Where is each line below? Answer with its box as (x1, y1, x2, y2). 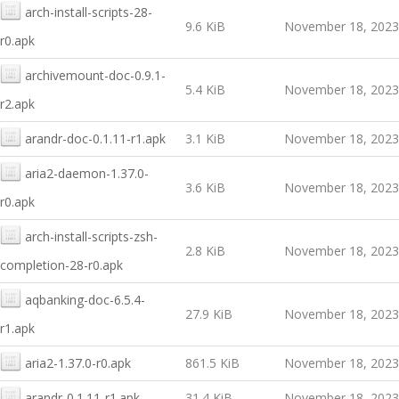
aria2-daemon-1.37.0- (25, 165, 149, 182)
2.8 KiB (185, 242, 225, 259)
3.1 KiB (185, 130, 225, 147)
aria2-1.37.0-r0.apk (25, 354, 131, 371)
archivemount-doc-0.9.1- (25, 67, 166, 84)
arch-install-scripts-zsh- (25, 228, 158, 245)
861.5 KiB (185, 354, 240, 371)
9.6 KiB (185, 18, 225, 35)
